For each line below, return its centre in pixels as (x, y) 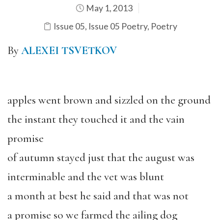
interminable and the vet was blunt (86, 177)
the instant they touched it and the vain (96, 119)
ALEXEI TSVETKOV (69, 50)
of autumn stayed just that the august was (101, 157)
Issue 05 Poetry (118, 26)
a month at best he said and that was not (98, 196)
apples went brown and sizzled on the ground (109, 100)
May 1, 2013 (108, 8)
